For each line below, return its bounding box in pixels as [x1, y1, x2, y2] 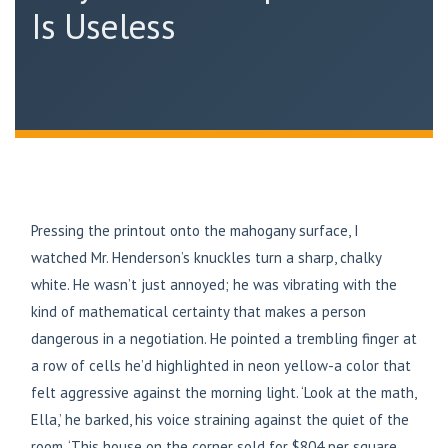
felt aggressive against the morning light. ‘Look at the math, [31, 383, 416, 403]
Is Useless [31, 3, 175, 49]
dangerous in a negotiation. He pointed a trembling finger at [31, 329, 417, 349]
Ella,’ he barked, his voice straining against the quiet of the [31, 410, 409, 430]
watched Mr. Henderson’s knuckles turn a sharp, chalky [31, 248, 381, 268]
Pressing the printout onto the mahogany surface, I [31, 221, 359, 241]
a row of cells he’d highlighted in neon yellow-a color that [31, 356, 411, 376]
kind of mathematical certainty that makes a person [31, 302, 366, 322]
